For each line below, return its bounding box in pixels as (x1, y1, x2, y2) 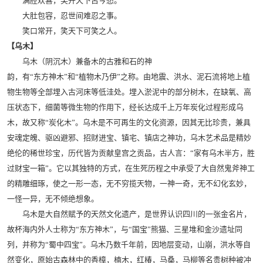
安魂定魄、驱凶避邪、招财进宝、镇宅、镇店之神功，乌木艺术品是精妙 (7, 133, 251, 143)
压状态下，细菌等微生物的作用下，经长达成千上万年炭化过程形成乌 (7, 103, 244, 112)
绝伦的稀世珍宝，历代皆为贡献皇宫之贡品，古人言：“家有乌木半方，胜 (7, 149, 255, 158)
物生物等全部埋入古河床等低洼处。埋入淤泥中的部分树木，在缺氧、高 (7, 87, 251, 97)
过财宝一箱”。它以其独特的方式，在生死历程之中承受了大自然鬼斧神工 (7, 164, 255, 173)
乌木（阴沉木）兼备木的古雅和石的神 (7, 57, 152, 66)
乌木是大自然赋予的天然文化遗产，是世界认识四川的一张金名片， (7, 210, 251, 219)
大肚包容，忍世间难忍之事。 (7, 11, 122, 21)
